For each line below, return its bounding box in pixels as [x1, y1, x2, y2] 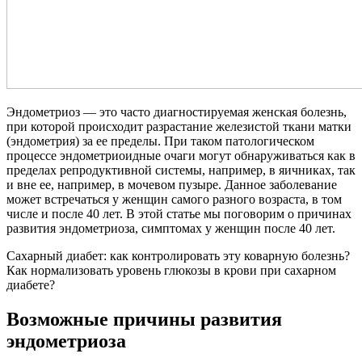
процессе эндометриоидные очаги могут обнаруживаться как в [6, 148, 356, 162]
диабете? [6, 277, 55, 292]
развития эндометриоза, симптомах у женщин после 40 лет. [6, 221, 335, 235]
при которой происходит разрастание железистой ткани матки [6, 119, 351, 133]
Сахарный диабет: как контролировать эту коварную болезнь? [6, 248, 350, 263]
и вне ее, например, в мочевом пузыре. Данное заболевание [6, 177, 337, 192]
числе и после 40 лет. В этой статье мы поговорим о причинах [6, 206, 351, 221]
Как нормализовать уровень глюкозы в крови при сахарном [6, 263, 336, 277]
